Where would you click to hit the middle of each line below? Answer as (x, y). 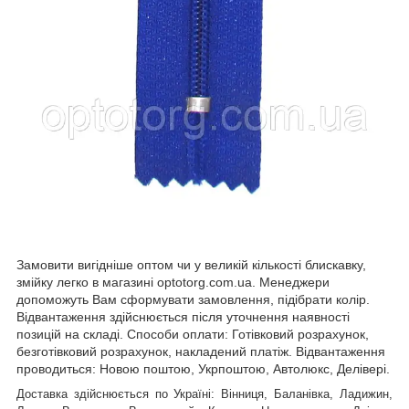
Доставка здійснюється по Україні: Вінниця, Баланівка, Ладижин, (204, 393)
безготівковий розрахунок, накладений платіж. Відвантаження (201, 351)
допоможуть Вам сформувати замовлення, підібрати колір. (193, 299)
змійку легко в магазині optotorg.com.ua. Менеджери (173, 282)
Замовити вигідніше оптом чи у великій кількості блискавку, (191, 264)
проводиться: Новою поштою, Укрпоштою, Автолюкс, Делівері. (203, 368)
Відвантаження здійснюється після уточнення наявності (183, 316)
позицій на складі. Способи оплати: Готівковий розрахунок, (193, 334)
